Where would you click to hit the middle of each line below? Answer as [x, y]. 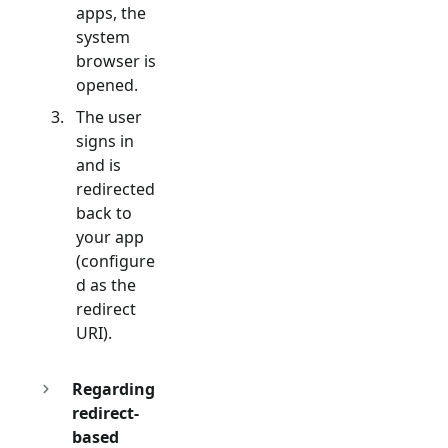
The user [109, 116]
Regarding [113, 388]
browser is [116, 60]
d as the [106, 284]
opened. [107, 84]
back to [104, 212]
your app [110, 236]
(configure [115, 260]
